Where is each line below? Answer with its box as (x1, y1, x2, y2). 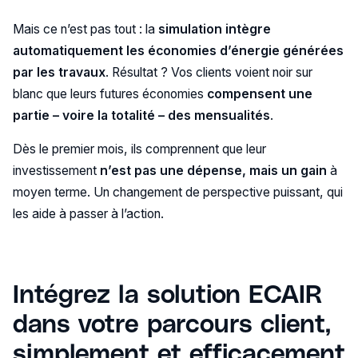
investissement (12, 163, 100, 179)
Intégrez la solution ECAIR (12, 276, 322, 308)
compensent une (206, 86, 312, 101)
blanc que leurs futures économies (12, 86, 207, 101)
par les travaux (12, 64, 105, 80)
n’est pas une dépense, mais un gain (99, 163, 327, 179)
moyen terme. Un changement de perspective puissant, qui (12, 185, 343, 201)
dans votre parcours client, (12, 306, 331, 337)
